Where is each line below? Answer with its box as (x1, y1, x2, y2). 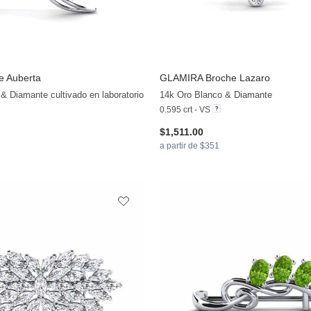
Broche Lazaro (202, 72, 270, 83)
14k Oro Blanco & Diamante (159, 89, 272, 100)
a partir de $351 (159, 140, 219, 151)
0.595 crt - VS (159, 104, 210, 115)
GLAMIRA (159, 72, 203, 83)
